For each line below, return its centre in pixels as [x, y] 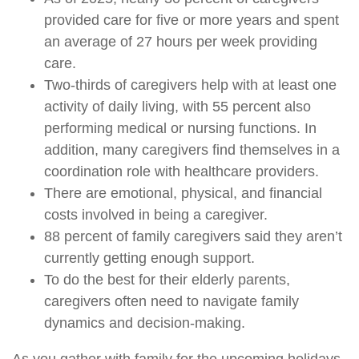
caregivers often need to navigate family [171, 302]
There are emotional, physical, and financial [183, 194]
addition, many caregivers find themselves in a [192, 150]
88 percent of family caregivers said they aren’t [193, 237]
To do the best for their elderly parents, [167, 280]
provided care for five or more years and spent [192, 20]
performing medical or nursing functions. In [180, 129]
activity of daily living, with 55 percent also [177, 107]
